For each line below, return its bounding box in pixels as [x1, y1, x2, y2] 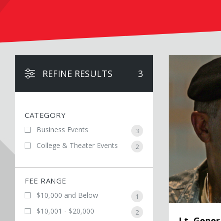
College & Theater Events [37, 141, 118, 150]
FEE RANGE [25, 176, 67, 185]
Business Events [37, 125, 88, 134]
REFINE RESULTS [42, 68, 112, 79]
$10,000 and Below [37, 190, 98, 200]
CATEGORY [25, 110, 66, 120]
